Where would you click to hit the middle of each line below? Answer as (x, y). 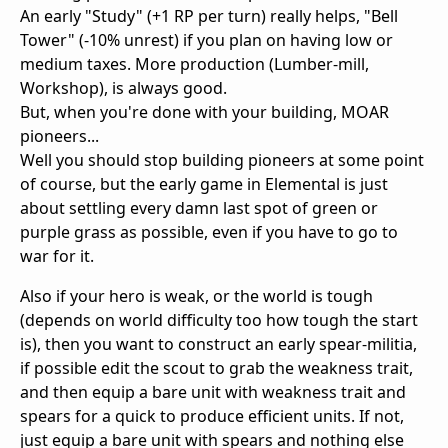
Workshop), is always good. (123, 88)
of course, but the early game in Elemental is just (204, 184)
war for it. (57, 256)
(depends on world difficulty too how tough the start (219, 320)
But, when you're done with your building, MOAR (204, 112)
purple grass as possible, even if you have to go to (209, 232)
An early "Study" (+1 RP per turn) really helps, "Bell (209, 16)
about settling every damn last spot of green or (199, 208)
